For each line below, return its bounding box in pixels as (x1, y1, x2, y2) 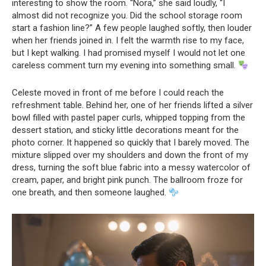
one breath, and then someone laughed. (12, 187, 169, 198)
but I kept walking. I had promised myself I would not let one (12, 47, 245, 58)
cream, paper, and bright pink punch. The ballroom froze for (12, 175, 243, 185)
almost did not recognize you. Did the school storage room (12, 10, 242, 21)
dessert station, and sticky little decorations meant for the (12, 125, 239, 135)
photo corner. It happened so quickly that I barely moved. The (12, 137, 249, 148)
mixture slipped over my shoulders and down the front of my (12, 150, 248, 160)
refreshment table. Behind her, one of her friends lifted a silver (12, 100, 253, 110)
